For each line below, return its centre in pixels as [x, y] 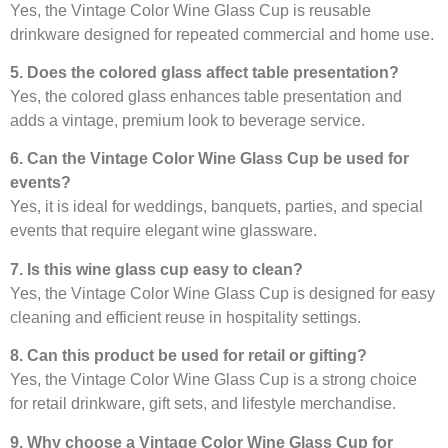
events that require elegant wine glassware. [163, 231]
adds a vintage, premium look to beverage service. [187, 120]
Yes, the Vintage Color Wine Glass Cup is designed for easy [222, 293]
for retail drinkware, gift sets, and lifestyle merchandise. [203, 404]
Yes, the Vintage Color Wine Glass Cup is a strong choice [213, 380]
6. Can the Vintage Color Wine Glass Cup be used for [209, 159]
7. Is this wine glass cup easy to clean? [156, 269]
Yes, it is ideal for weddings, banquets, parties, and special [216, 207]
